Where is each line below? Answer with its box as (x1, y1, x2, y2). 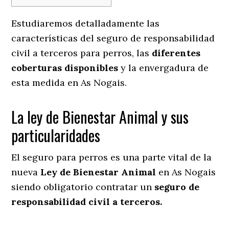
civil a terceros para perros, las (11, 47, 152, 59)
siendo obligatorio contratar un (11, 180, 155, 193)
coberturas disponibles (11, 61, 119, 74)
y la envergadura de (118, 61, 209, 74)
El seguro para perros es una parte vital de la (11, 151, 212, 163)
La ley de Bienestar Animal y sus (11, 105, 189, 128)
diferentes (152, 47, 201, 59)
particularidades (11, 123, 104, 147)
